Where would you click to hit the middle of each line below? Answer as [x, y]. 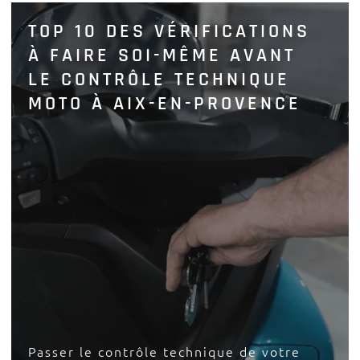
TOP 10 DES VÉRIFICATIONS [170, 32]
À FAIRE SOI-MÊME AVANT [162, 56]
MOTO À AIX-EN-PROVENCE [165, 104]
